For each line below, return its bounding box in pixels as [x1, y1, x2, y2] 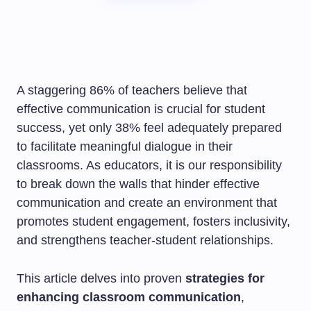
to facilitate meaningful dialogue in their [17, 140, 233, 153]
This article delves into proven [17, 271, 185, 285]
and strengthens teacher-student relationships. [17, 233, 274, 247]
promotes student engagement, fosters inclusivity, [17, 215, 290, 228]
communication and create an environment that [17, 196, 277, 210]
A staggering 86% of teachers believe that [17, 83, 247, 97]
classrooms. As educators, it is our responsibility [17, 158, 282, 172]
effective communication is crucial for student [17, 102, 265, 116]
